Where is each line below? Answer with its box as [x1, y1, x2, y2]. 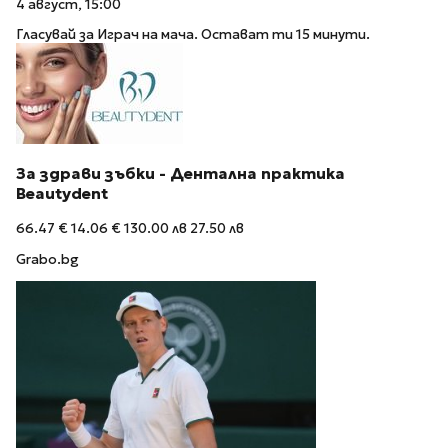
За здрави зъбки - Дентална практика [16, 164, 345, 184]
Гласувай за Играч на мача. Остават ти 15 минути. [16, 26, 370, 44]
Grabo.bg [16, 250, 79, 268]
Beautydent [16, 184, 108, 204]
